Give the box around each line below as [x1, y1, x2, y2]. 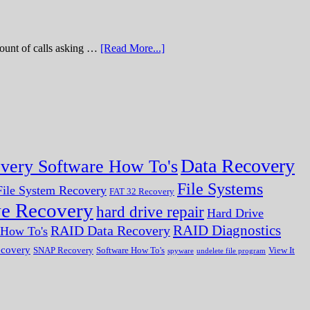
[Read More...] [100, 42, 165, 55]
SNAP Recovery [33, 245, 93, 256]
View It [268, 245, 295, 256]
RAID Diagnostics [173, 223, 281, 239]
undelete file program [197, 247, 266, 255]
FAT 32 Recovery [109, 186, 174, 197]
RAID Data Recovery [51, 224, 170, 239]
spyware [167, 247, 194, 255]
